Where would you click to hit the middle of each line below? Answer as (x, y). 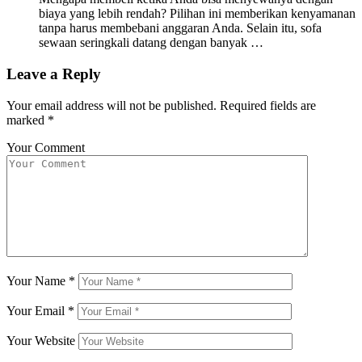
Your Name (38, 280)
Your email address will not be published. (112, 105)
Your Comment (46, 147)
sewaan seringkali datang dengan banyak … (151, 43)
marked (27, 120)
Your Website (41, 340)
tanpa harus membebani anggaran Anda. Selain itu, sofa (180, 28)
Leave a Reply (54, 74)
